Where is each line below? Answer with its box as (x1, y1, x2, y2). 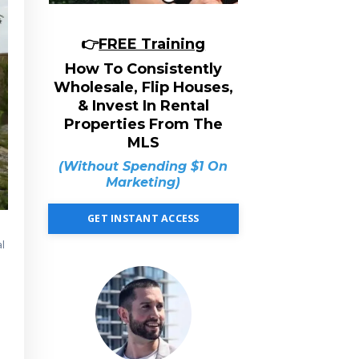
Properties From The (63, 115, 223, 133)
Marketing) (106, 175, 181, 190)
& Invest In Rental (77, 97, 209, 115)
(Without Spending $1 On (58, 159, 228, 174)
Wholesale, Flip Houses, (53, 79, 233, 96)
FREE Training (99, 35, 206, 53)
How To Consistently (64, 60, 222, 78)
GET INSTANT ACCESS (87, 212, 200, 225)
